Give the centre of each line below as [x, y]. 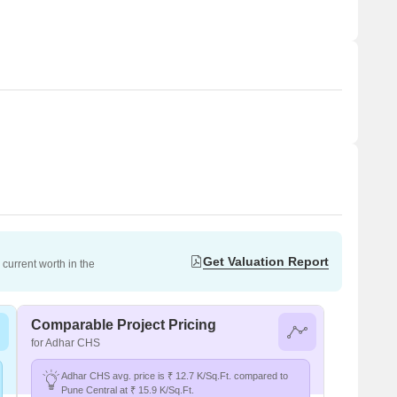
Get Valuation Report [266, 261]
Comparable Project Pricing [124, 325]
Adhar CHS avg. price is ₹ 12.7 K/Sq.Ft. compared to [175, 376]
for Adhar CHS [66, 343]
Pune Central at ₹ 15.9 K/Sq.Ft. [128, 390]
